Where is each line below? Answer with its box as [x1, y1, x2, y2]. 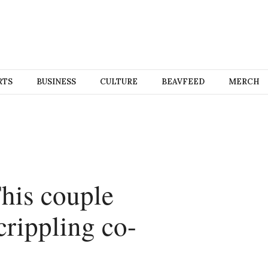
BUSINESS [36, 77, 76, 87]
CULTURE [99, 77, 138, 87]
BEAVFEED [161, 77, 205, 87]
